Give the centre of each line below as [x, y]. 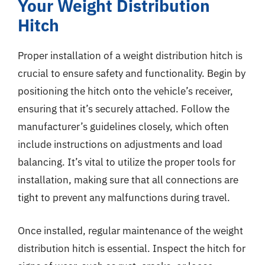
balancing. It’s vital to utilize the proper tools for [127, 162]
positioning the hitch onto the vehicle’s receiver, [125, 91]
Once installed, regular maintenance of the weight [130, 230]
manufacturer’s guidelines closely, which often [123, 127]
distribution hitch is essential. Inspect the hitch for [132, 248]
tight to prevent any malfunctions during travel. [124, 198]
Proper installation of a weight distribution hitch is [130, 56]
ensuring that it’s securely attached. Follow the [124, 109]
